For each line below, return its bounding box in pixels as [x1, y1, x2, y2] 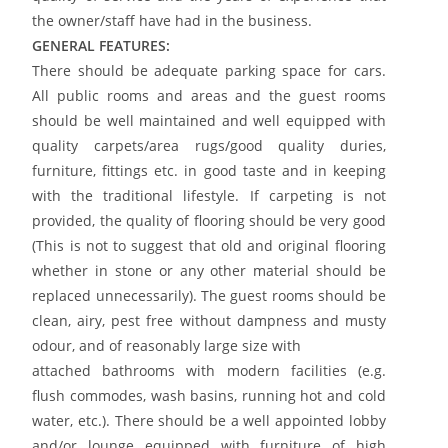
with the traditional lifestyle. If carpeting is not [32, 185, 386, 205]
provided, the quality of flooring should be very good [32, 210, 386, 230]
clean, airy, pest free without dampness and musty [32, 310, 386, 330]
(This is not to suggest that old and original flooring [32, 235, 386, 255]
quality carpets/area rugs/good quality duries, [32, 135, 386, 155]
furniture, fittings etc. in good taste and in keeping [32, 160, 386, 180]
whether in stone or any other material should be [32, 260, 386, 280]
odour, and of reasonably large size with [32, 335, 302, 355]
